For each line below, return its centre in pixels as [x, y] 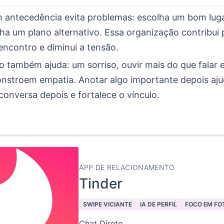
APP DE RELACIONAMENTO [127, 167]
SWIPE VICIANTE [108, 204]
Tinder [101, 183]
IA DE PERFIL [159, 204]
